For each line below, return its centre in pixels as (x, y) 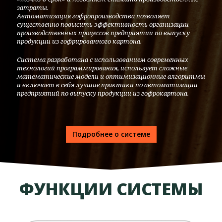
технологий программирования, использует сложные (102, 68)
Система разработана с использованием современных (103, 59)
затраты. (33, 7)
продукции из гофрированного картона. (79, 41)
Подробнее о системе (111, 134)
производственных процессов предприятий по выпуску (103, 33)
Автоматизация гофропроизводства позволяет (93, 16)
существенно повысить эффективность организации (103, 24)
